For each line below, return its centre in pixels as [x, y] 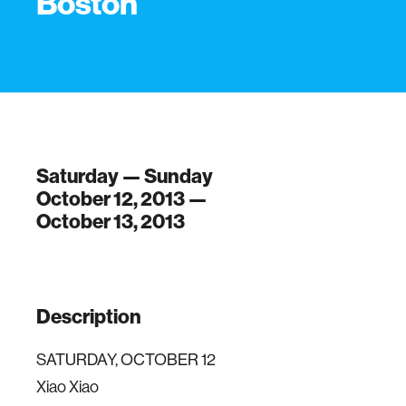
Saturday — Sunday [125, 176]
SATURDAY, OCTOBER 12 [126, 360]
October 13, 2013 [111, 222]
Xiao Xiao [68, 387]
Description [89, 317]
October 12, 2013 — [122, 199]
